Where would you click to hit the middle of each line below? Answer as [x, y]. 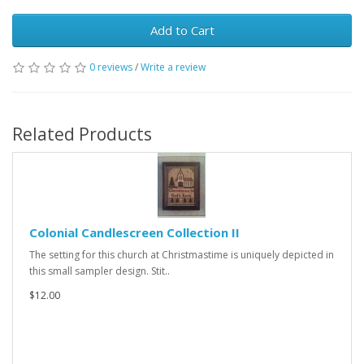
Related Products [82, 134]
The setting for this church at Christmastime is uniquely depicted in [182, 255]
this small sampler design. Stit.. [100, 271]
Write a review [173, 67]
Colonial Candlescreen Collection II [134, 232]
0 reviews [111, 67]
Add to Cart [182, 30]
